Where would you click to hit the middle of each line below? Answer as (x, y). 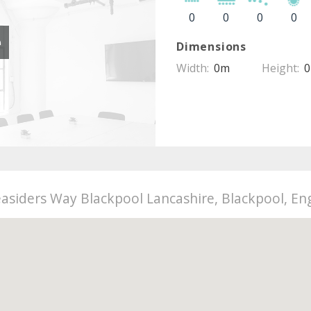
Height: (281, 68)
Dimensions (211, 46)
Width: (194, 68)
